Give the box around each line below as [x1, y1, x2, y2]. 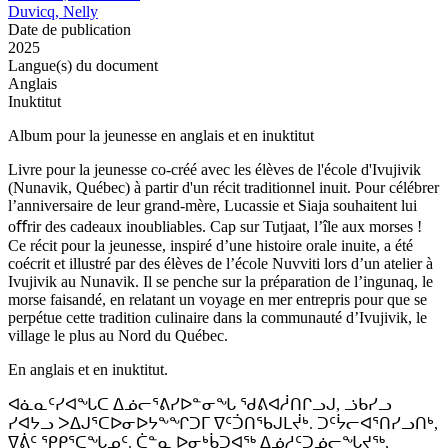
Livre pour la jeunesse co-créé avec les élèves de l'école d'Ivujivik [8, 161, 421, 179]
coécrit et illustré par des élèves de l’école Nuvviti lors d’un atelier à [8, 255, 433, 273]
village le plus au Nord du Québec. [8, 327, 228, 345]
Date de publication [8, 21, 131, 39]
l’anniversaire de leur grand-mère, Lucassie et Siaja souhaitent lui [8, 197, 417, 215]
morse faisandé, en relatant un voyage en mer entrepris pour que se [8, 291, 427, 309]
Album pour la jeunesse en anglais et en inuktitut [8, 127, 314, 145]
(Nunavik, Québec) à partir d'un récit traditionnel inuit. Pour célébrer [8, 179, 439, 197]
